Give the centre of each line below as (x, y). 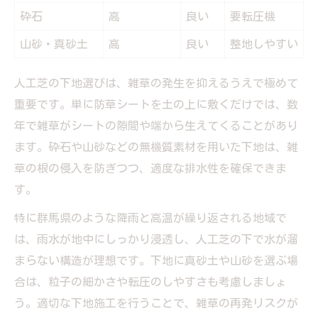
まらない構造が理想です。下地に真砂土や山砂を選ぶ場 (156, 260)
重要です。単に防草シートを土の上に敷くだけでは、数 (156, 104)
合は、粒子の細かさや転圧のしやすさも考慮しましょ (150, 281)
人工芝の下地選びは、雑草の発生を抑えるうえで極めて (156, 83)
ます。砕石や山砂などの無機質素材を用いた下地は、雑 (156, 147)
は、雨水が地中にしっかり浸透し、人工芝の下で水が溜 (156, 239)
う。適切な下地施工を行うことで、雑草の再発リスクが (156, 303)
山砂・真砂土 (54, 44)
